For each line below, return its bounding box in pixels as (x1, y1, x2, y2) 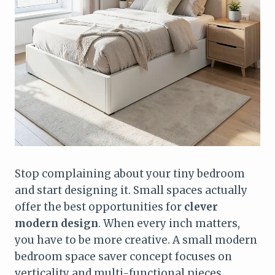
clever (184, 199, 218, 214)
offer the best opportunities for (15, 199, 184, 214)
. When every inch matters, (98, 216, 240, 230)
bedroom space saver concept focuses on (15, 249, 232, 263)
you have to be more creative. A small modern (15, 233, 257, 247)
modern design (15, 216, 98, 230)
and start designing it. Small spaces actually (15, 183, 247, 197)
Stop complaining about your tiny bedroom (15, 166, 245, 180)
